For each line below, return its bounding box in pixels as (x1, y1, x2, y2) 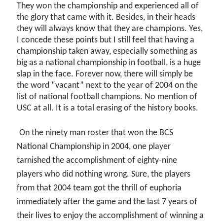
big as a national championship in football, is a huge (17, 58, 201, 68)
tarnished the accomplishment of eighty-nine (17, 155, 178, 165)
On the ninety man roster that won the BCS (19, 128, 174, 138)
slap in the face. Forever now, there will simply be (17, 70, 193, 79)
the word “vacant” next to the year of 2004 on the (17, 81, 198, 91)
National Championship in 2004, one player (17, 142, 171, 151)
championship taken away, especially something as (17, 47, 198, 57)
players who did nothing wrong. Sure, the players (17, 169, 191, 179)
